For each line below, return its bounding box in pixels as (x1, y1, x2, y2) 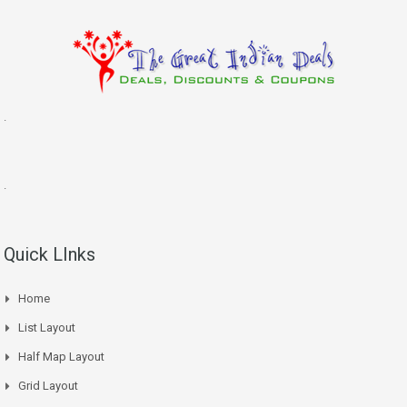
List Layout (18, 320, 75, 334)
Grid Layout (18, 378, 78, 392)
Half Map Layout (18, 349, 104, 363)
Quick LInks (4, 243, 95, 265)
